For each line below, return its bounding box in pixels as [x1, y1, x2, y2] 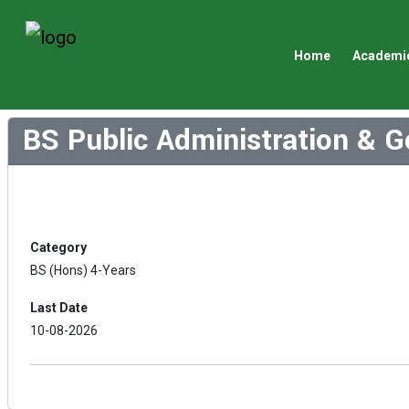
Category [30, 240, 87, 255]
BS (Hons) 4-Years [30, 263, 136, 278]
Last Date [30, 300, 88, 315]
